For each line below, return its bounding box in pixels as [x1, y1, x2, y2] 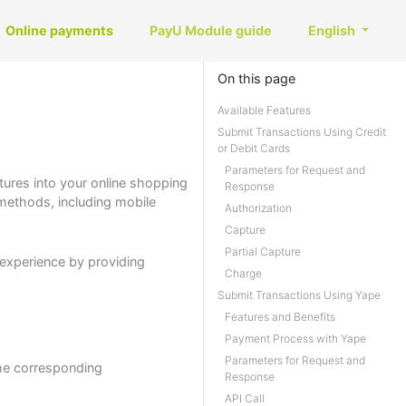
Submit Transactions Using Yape [217, 288, 381, 302]
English [308, 23, 358, 39]
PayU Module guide [150, 23, 272, 39]
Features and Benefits [225, 310, 335, 324]
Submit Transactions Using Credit [217, 125, 386, 139]
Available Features [217, 103, 311, 117]
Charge [225, 266, 262, 280]
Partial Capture [225, 245, 301, 258]
